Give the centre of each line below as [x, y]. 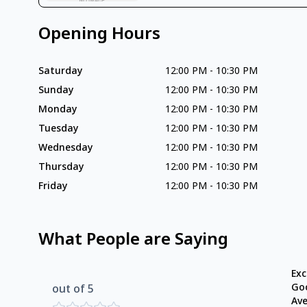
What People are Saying [133, 241]
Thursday [61, 168]
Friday [53, 187]
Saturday [60, 72]
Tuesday [58, 130]
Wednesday [65, 149]
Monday [58, 110]
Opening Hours [99, 35]
